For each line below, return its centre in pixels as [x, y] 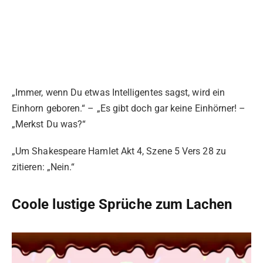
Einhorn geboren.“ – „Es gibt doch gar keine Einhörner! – [129, 108]
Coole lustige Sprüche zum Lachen [122, 205]
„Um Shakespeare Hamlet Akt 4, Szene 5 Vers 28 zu [119, 151]
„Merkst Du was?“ [49, 124]
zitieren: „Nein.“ [43, 167]
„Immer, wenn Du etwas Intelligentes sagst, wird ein [119, 92]
